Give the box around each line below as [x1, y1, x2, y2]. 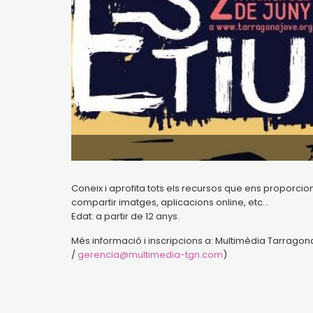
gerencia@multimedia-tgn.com [78, 248, 223, 261]
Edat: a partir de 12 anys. [71, 210, 180, 223]
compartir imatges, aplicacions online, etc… [71, 196, 269, 209]
